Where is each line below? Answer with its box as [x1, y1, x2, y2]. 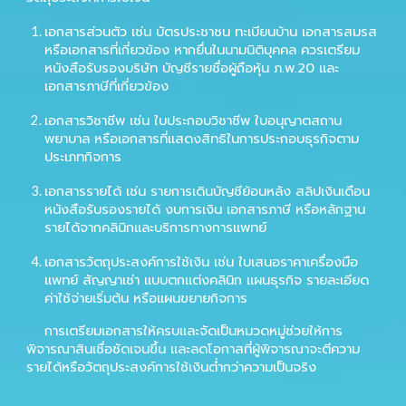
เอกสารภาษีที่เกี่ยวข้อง [44, 75, 169, 96]
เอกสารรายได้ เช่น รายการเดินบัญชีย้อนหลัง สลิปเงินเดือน [44, 180, 371, 201]
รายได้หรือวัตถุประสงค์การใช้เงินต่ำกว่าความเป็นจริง [26, 356, 317, 377]
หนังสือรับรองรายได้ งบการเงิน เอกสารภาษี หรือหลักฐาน [44, 198, 366, 219]
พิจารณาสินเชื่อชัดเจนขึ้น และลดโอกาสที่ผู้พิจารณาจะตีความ [26, 338, 361, 359]
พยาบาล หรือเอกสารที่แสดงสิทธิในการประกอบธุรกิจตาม [44, 128, 360, 149]
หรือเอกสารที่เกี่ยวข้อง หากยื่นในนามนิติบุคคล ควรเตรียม [44, 39, 361, 60]
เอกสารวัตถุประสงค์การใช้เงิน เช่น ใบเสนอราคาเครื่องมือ [44, 251, 359, 272]
